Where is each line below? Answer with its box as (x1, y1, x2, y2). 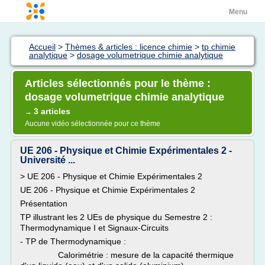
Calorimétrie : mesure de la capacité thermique (20, 250, 234, 260)
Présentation (20, 199, 67, 208)
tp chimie (202, 42, 235, 51)
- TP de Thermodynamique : (20, 237, 126, 246)
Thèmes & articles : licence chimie (65, 42, 192, 51)
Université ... (20, 155, 75, 165)
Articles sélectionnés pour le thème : (25, 77, 211, 89)
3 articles (34, 106, 70, 116)
